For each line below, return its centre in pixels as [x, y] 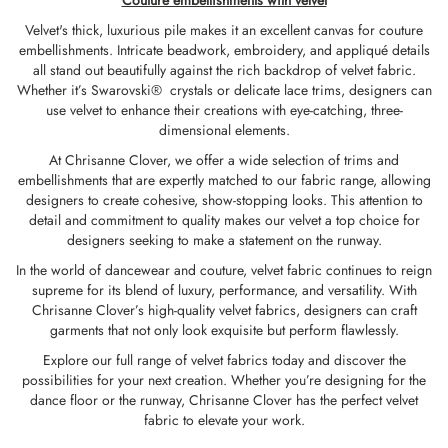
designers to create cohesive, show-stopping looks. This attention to [224, 200]
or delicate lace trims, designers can [322, 90]
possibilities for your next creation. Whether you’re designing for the [224, 380]
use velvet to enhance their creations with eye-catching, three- [224, 110]
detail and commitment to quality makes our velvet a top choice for [224, 220]
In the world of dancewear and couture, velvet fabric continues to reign [224, 270]
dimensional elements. [224, 130]
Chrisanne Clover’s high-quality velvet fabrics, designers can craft [224, 310]
